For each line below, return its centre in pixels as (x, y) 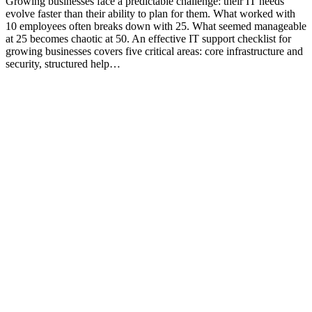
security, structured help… (63, 63)
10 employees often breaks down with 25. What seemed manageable (156, 26)
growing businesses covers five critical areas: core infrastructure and (154, 51)
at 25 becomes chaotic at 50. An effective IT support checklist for (148, 38)
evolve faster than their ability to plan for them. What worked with (150, 13)
